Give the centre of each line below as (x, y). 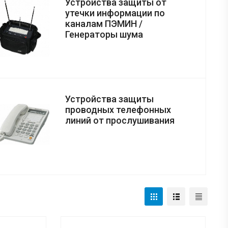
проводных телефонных (118, 110)
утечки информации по (115, 13)
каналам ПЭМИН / (104, 24)
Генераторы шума (104, 35)
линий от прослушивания (120, 121)
